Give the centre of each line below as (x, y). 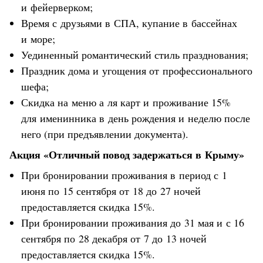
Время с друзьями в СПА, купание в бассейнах (129, 23)
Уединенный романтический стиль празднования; (135, 54)
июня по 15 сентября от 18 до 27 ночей (111, 190)
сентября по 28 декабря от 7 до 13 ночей (114, 238)
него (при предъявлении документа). (105, 134)
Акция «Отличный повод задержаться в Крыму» (127, 154)
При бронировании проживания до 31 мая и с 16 (133, 222)
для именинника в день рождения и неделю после (136, 118)
